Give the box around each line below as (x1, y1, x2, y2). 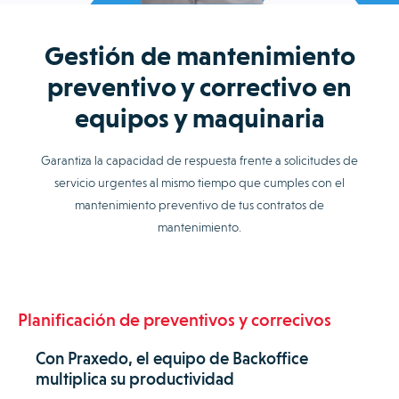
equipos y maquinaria (74, 102, 325, 134)
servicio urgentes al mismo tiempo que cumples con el (54, 175, 345, 191)
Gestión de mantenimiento (44, 40, 355, 72)
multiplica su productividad (36, 369, 234, 389)
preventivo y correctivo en (47, 71, 352, 103)
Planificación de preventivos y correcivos (18, 309, 331, 331)
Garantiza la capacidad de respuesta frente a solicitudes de (41, 153, 358, 168)
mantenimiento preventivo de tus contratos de (75, 198, 324, 213)
